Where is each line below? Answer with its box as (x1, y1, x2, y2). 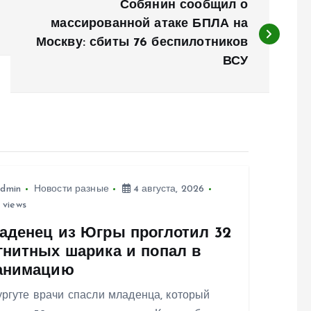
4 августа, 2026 (130, 184, 205, 195)
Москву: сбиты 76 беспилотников (35, 36, 249, 50)
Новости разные (33, 184, 109, 195)
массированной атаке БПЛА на (51, 17, 249, 31)
